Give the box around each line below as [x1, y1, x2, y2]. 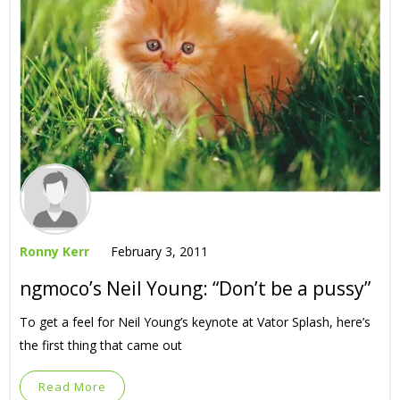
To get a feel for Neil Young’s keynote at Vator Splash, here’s [20, 313, 371, 330]
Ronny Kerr [20, 243, 89, 260]
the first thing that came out [20, 337, 182, 354]
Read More [38, 379, 106, 395]
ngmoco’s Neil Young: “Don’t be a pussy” [20, 276, 371, 301]
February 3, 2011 [111, 243, 208, 260]
